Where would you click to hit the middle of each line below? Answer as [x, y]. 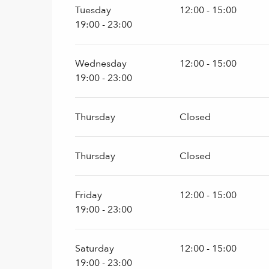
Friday [89, 195]
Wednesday [101, 64]
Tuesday [93, 10]
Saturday [95, 249]
